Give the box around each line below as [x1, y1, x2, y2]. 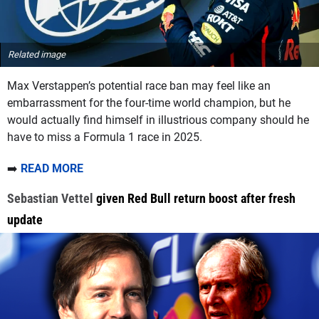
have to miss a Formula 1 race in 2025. [7, 130, 202, 144]
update [7, 211, 43, 227]
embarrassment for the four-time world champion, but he [7, 95, 291, 110]
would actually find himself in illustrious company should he [7, 113, 309, 127]
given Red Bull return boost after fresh [93, 190, 296, 206]
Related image [8, 48, 66, 60]
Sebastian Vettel [7, 190, 93, 206]
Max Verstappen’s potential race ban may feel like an [7, 78, 271, 93]
